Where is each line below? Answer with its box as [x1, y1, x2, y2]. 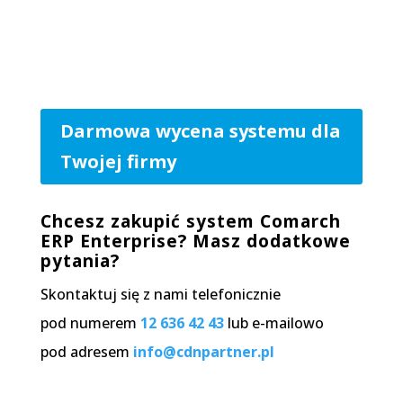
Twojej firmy [59, 148, 176, 174]
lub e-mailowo [223, 312, 324, 333]
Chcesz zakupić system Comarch [40, 209, 341, 233]
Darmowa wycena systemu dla [59, 118, 341, 143]
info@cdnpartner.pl [132, 341, 274, 362]
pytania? [40, 248, 120, 273]
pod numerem [40, 312, 140, 333]
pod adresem [40, 341, 133, 362]
